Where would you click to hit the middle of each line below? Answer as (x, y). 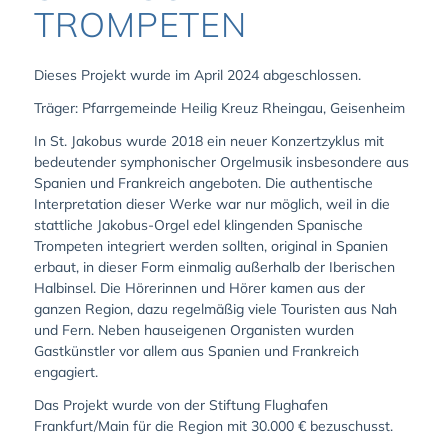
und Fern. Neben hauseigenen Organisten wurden (193, 329)
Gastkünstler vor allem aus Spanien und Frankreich (196, 350)
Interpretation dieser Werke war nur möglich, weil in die (211, 203)
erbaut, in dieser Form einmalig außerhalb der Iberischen (214, 266)
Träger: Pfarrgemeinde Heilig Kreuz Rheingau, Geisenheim (219, 107)
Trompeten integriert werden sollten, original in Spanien (210, 245)
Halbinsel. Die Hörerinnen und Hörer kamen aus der (199, 287)
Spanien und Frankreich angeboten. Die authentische (203, 182)
